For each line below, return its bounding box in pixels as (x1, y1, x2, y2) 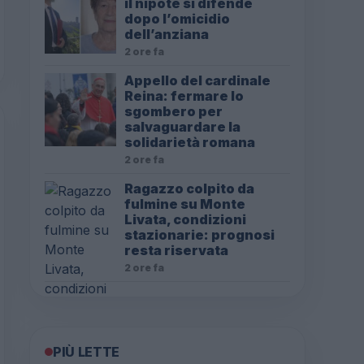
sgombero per (124, 103, 223, 119)
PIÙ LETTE (53, 344, 120, 360)
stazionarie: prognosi (124, 227, 275, 243)
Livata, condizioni (124, 211, 246, 227)
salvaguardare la (124, 119, 240, 135)
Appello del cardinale (124, 72, 271, 89)
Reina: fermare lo (124, 88, 244, 104)
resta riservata (124, 242, 228, 258)
